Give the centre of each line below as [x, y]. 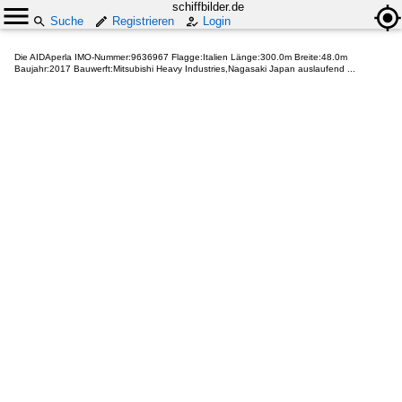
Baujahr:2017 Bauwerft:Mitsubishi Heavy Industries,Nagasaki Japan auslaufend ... [185, 69]
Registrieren [143, 21]
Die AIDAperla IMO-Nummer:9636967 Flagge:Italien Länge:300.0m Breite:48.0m [181, 57]
